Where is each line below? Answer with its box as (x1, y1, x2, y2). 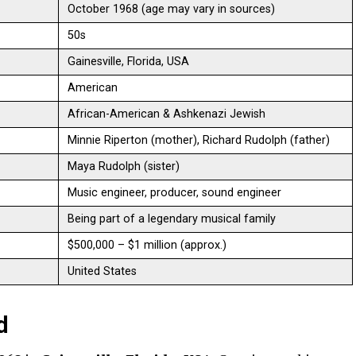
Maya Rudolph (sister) (68, 160, 180, 173)
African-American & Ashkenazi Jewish (68, 107, 266, 121)
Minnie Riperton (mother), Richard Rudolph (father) (68, 133, 331, 147)
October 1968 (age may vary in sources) (68, 2, 276, 16)
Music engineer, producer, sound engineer (68, 186, 282, 199)
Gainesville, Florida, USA (68, 55, 190, 68)
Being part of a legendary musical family (68, 212, 277, 226)
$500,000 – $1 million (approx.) (68, 238, 227, 252)
